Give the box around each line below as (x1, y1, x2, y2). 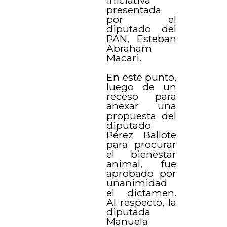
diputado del (106, 22, 176, 35)
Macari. (106, 51, 142, 64)
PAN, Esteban (106, 32, 176, 45)
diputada (106, 205, 151, 218)
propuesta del (106, 109, 176, 122)
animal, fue (106, 157, 176, 170)
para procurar (106, 138, 176, 150)
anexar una (106, 99, 176, 112)
